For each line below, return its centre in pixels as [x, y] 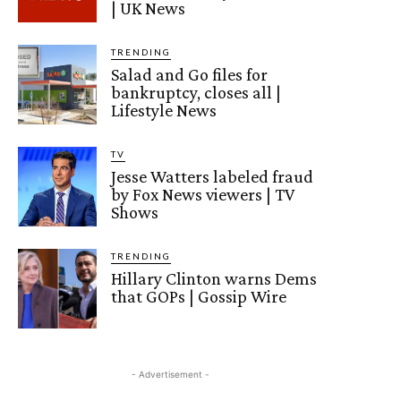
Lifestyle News [164, 111]
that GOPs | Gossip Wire [199, 297]
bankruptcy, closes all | [196, 93]
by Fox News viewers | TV [203, 195]
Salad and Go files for [190, 75]
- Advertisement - [170, 374]
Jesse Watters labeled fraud [213, 177]
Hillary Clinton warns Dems [214, 279]
